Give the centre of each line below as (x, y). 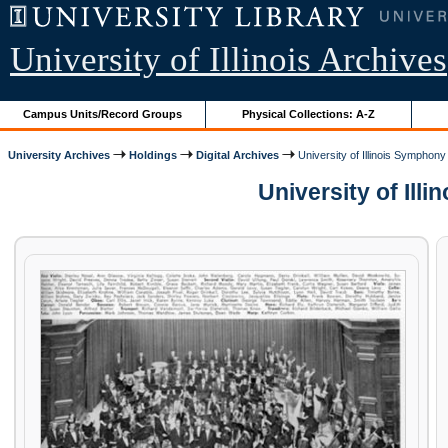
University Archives (59, 154)
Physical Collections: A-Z (309, 113)
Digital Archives (238, 154)
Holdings (153, 154)
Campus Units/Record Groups (103, 113)
